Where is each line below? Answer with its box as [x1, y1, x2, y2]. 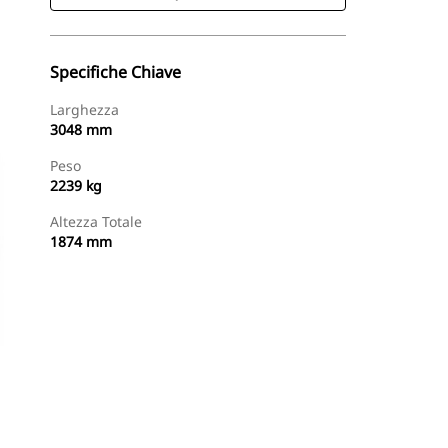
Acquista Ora [75, 412, 150, 429]
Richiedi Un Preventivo [191, 412, 323, 429]
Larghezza [50, 100, 119, 119]
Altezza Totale [50, 212, 142, 231]
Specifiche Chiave [50, 61, 181, 83]
